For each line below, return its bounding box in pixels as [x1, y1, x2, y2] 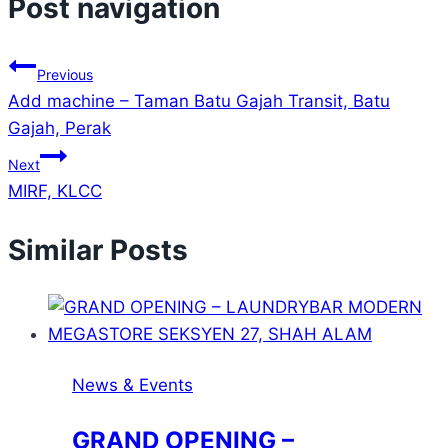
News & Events [72, 374, 193, 395]
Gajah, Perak [8, 118, 111, 139]
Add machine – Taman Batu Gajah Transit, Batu [8, 91, 390, 112]
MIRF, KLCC [8, 181, 102, 202]
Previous [37, 66, 93, 84]
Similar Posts [8, 232, 188, 267]
